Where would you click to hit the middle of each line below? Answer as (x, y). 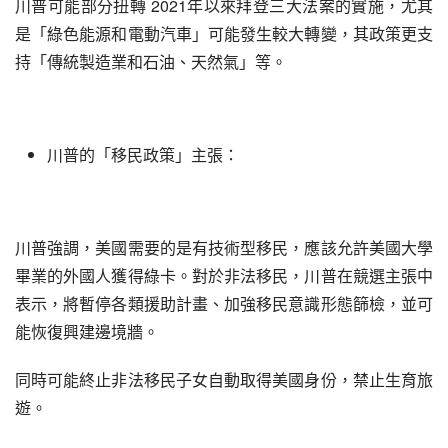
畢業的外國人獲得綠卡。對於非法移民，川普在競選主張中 (224, 275)
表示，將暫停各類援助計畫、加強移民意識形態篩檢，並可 (224, 303)
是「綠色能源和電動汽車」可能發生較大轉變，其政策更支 (224, 33)
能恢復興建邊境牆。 (87, 331)
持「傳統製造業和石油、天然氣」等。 (151, 61)
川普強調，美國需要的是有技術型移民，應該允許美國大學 (224, 247)
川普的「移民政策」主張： (143, 154)
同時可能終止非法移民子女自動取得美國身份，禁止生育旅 (224, 379)
